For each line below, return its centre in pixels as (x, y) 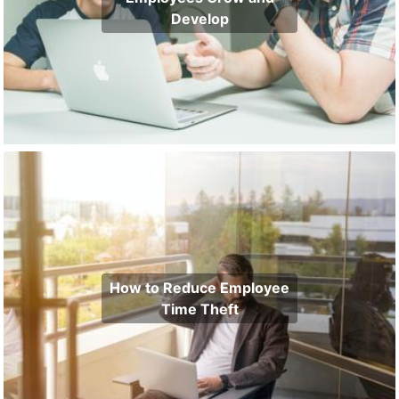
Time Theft (199, 309)
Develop (199, 19)
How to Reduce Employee (199, 288)
